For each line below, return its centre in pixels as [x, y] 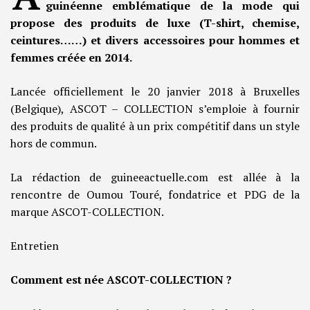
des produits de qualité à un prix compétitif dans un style [155, 126]
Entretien [35, 246]
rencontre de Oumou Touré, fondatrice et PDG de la [155, 195]
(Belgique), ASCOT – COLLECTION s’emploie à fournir [155, 109]
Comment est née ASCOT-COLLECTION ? [121, 280]
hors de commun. [54, 144]
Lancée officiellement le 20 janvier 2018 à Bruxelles [155, 92]
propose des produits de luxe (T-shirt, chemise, [155, 23]
